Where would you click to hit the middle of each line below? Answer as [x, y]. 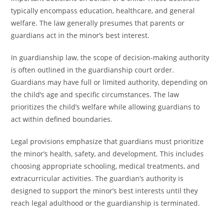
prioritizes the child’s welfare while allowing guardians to [106, 107]
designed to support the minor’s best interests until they [105, 191]
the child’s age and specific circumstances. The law [95, 94]
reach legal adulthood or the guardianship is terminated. [106, 203]
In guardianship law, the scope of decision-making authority [110, 57]
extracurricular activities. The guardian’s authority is [97, 178]
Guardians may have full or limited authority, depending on [110, 82]
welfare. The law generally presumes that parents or [98, 23]
